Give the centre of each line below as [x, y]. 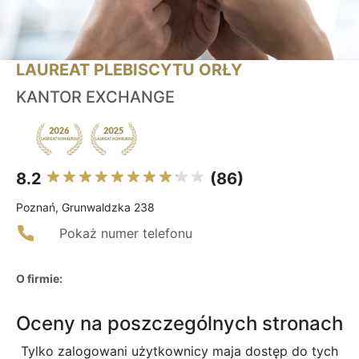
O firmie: [39, 279]
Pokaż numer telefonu [126, 234]
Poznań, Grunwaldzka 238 [85, 208]
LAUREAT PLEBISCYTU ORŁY [129, 70]
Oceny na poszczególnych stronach [179, 324]
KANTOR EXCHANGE [95, 97]
